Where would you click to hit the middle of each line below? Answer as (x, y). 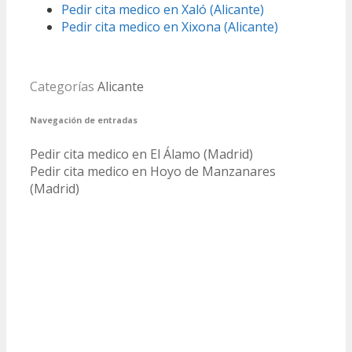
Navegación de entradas (84, 121)
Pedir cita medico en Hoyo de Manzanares (153, 172)
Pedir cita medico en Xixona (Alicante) (170, 27)
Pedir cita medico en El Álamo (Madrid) (141, 154)
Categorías (64, 87)
